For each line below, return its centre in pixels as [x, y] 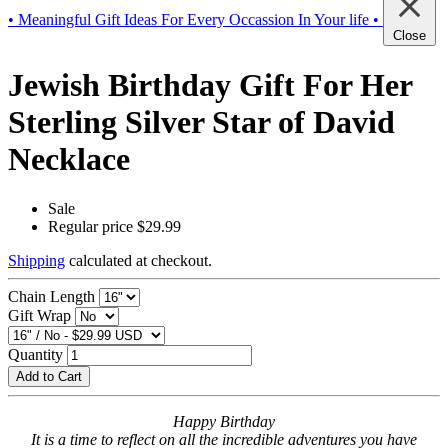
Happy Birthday [224, 421]
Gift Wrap [39, 315]
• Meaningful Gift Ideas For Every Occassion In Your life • [193, 19]
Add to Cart [49, 376]
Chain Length [51, 296]
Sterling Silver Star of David [201, 122]
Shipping [36, 260]
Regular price [90, 226]
